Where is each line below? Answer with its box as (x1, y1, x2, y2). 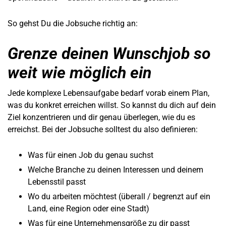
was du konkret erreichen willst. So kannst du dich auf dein (8, 100, 216, 110)
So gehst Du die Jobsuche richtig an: (8, 19, 138, 29)
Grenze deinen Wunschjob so (8, 43, 211, 63)
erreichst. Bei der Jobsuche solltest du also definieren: (8, 124, 198, 134)
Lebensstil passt (28, 177, 86, 187)
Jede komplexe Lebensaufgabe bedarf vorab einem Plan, (8, 88, 209, 98)
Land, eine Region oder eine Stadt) (28, 203, 149, 213)
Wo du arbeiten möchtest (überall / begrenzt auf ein (28, 191, 210, 201)
